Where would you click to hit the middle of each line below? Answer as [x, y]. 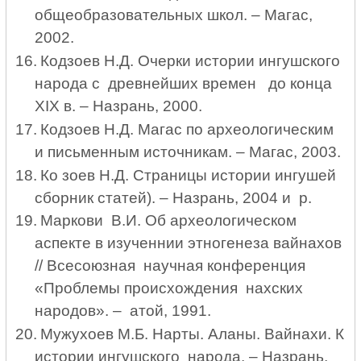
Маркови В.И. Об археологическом [168, 221]
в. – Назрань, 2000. [133, 106]
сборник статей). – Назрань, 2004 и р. [173, 197]
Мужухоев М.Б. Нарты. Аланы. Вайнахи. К [192, 334]
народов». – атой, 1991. [122, 311]
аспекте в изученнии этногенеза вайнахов [188, 243]
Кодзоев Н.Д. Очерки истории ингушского [192, 60]
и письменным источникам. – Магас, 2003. [189, 151]
